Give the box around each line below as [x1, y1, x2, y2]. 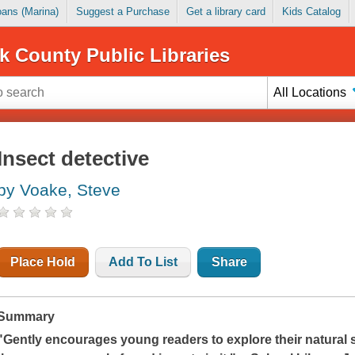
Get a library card [185, 6, 265, 18]
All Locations [273, 85, 347, 99]
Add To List [109, 255, 178, 269]
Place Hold [10, 255, 76, 269]
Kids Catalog [281, 6, 341, 18]
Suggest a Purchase [75, 6, 170, 18]
